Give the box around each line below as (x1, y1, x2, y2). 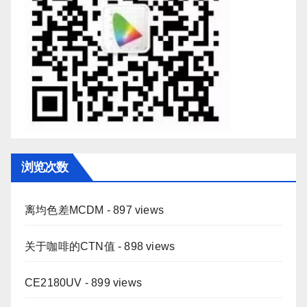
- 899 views (82, 277, 143, 289)
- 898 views (114, 241, 175, 253)
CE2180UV (25, 277, 82, 289)
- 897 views (103, 204, 164, 217)
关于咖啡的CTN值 (25, 241, 115, 253)
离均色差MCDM (25, 204, 104, 217)
